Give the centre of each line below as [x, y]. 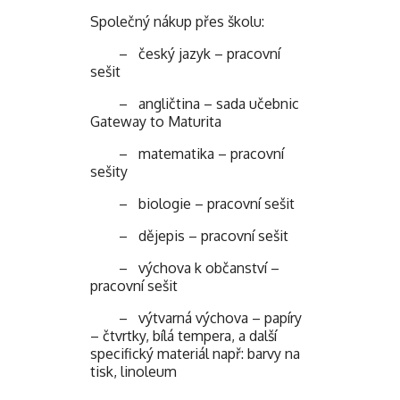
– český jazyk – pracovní [185, 54]
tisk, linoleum [133, 372]
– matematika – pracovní [187, 154]
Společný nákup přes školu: [177, 22]
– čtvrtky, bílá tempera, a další [183, 336]
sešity [109, 172]
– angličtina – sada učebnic [195, 104]
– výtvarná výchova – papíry [196, 318]
